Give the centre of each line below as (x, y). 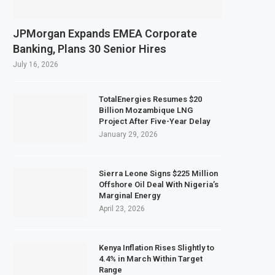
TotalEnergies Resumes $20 (150, 99)
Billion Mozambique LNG (146, 110)
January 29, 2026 (128, 134)
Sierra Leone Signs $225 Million (158, 173)
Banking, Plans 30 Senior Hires (90, 48)
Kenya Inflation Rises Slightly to (157, 247)
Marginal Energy (130, 195)
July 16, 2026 (36, 64)
